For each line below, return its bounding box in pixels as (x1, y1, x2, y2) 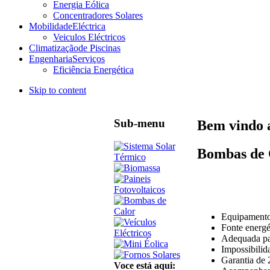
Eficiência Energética (53, 64, 134, 75)
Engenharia (29, 53, 72, 64)
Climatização (29, 42, 78, 53)
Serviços (72, 53, 105, 64)
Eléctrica (72, 20, 105, 31)
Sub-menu (113, 116, 165, 130)
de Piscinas (78, 42, 121, 53)
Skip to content (29, 84, 86, 95)
